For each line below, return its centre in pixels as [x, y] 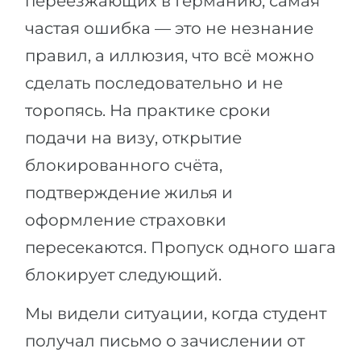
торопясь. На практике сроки [148, 110]
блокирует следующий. [123, 274]
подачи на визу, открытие [133, 137]
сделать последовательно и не [154, 83]
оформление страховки [126, 220]
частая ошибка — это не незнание [169, 28]
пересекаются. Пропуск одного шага [180, 247]
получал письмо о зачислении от [165, 340]
